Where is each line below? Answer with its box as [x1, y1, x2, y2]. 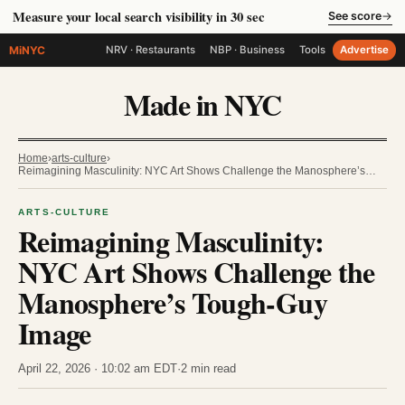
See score [328, 8, 381, 23]
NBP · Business [210, 43, 285, 56]
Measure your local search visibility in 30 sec [13, 7, 265, 26]
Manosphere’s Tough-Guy [18, 281, 327, 324]
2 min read [181, 362, 236, 375]
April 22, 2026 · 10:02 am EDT [18, 362, 177, 375]
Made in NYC [124, 83, 281, 126]
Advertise [340, 43, 389, 56]
